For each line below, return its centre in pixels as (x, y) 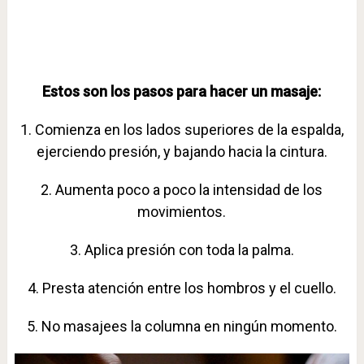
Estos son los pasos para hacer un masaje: (182, 91)
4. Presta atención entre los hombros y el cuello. (182, 288)
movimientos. (182, 211)
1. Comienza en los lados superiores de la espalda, (182, 129)
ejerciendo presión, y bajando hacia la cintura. (182, 151)
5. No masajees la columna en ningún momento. (182, 326)
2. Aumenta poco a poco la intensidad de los (182, 189)
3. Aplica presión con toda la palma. (182, 249)
